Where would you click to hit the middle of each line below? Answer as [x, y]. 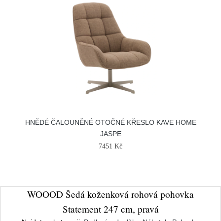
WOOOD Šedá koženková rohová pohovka [110, 194]
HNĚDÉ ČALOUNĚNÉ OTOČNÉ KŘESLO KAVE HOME [110, 122]
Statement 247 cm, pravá [110, 209]
